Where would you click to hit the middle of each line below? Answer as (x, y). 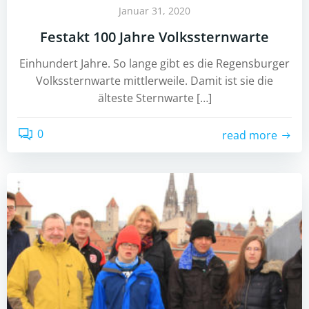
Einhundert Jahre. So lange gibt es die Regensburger (154, 63)
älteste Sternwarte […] (154, 98)
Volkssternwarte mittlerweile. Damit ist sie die (154, 81)
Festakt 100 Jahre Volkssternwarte (154, 37)
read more (250, 135)
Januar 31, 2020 (154, 11)
